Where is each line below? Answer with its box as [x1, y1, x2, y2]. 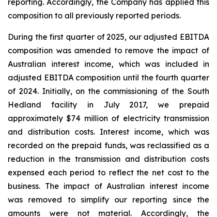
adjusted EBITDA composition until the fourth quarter [8, 73, 209, 82]
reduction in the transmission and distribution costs [8, 154, 209, 164]
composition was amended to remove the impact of [8, 46, 209, 55]
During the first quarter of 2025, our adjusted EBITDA [8, 32, 209, 42]
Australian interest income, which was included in [8, 59, 209, 69]
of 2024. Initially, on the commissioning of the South [8, 86, 209, 96]
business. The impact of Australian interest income [8, 181, 209, 191]
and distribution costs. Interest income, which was [8, 127, 209, 137]
